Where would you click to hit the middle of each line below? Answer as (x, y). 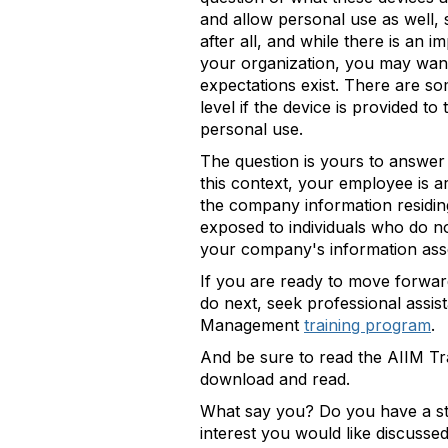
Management (252, 325)
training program (367, 325)
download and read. (277, 379)
